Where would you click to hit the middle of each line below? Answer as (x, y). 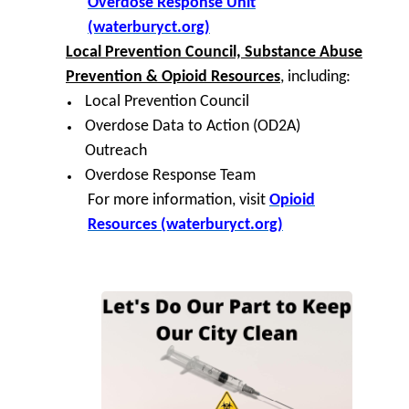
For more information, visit (178, 200)
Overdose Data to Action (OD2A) (192, 126)
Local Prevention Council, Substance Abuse (214, 52)
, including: (315, 77)
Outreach (115, 151)
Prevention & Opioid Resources (173, 77)
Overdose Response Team (170, 175)
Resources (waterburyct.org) (185, 225)
